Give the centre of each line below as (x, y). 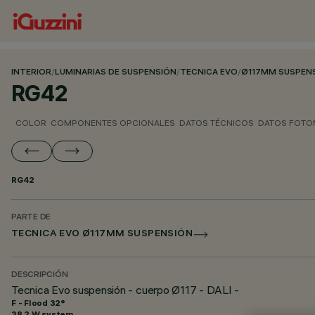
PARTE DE (31, 218)
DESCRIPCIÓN (40, 275)
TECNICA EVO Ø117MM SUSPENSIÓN (102, 234)
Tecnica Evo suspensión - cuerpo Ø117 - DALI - (126, 290)
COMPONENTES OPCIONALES (113, 123)
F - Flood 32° (38, 303)
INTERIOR (31, 73)
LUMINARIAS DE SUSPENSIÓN (116, 73)
